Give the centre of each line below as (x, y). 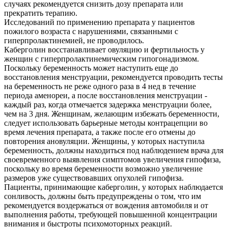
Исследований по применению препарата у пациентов (99, 22)
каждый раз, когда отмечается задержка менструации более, (108, 105)
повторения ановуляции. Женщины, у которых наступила (104, 141)
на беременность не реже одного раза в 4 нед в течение (100, 86)
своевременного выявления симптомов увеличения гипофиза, (112, 160)
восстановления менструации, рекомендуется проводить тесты (113, 77)
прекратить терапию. (41, 13)
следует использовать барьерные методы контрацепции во (106, 123)
